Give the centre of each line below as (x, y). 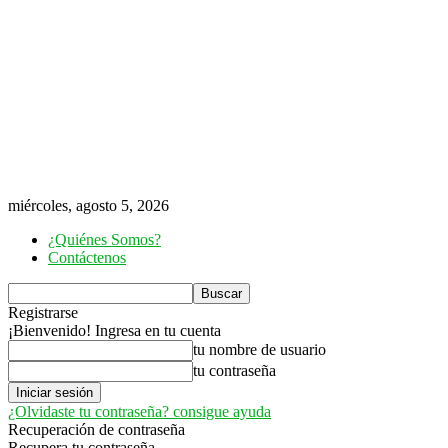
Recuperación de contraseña (96, 429)
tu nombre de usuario (259, 349)
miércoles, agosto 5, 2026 (88, 205)
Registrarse (43, 312)
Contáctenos (87, 257)
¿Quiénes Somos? (104, 239)
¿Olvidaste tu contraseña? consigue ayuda (139, 411)
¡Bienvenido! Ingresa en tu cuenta (114, 330)
